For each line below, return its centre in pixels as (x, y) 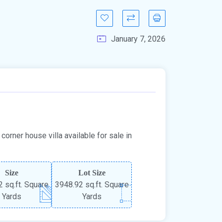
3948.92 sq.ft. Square (92, 184)
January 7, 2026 (138, 39)
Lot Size (92, 172)
